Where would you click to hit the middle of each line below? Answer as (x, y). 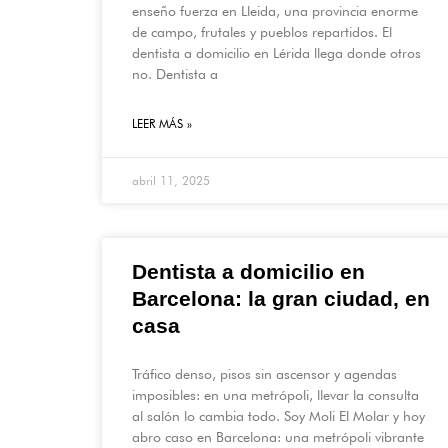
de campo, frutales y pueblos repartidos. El (262, 32)
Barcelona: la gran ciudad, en (281, 299)
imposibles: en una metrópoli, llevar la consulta (275, 395)
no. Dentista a (175, 74)
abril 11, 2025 (171, 181)
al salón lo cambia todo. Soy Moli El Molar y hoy (278, 416)
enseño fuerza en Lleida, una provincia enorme (275, 11)
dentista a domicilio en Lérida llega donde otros (276, 53)
